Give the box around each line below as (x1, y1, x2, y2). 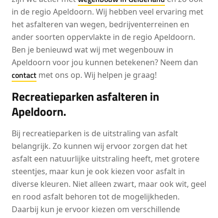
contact (12, 69, 36, 81)
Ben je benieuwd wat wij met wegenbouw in (12, 44, 173, 55)
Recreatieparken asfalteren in (12, 88, 159, 105)
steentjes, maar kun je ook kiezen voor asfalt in (12, 166, 185, 177)
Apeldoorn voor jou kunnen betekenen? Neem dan (12, 57, 198, 68)
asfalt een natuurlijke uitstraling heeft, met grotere (12, 153, 200, 164)
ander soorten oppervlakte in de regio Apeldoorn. (12, 32, 195, 42)
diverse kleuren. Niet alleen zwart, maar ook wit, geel (12, 179, 206, 189)
